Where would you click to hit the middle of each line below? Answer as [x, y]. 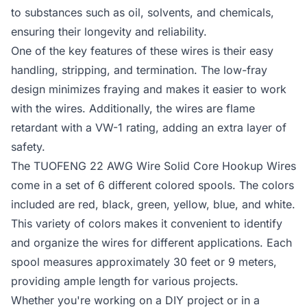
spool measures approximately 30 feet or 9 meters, [144, 262]
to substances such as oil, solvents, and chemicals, [143, 12]
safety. [28, 147]
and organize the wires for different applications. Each [151, 243]
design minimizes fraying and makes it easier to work [149, 89]
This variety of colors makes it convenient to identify [147, 223]
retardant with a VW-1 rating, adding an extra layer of [149, 127]
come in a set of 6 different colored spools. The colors [152, 185]
